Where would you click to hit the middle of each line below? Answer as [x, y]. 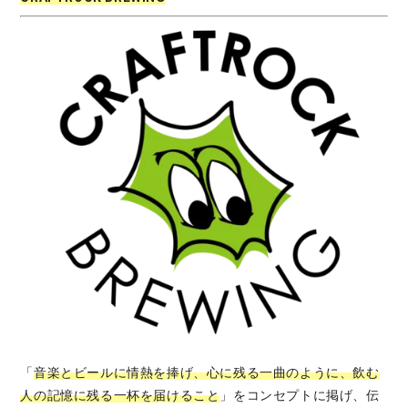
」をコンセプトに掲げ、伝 [300, 395]
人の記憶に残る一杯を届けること [120, 395]
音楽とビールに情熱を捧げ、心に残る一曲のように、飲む [207, 372]
